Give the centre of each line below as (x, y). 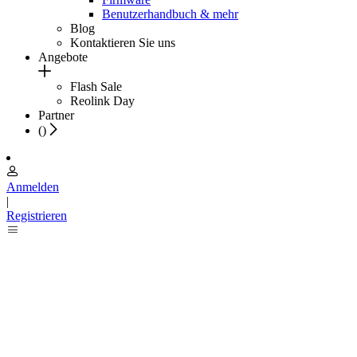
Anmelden (33, 186)
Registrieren (37, 215)
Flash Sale (96, 86)
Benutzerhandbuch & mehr (170, 14)
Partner (56, 115)
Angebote (63, 57)
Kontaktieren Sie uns (123, 42)
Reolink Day (102, 100)
